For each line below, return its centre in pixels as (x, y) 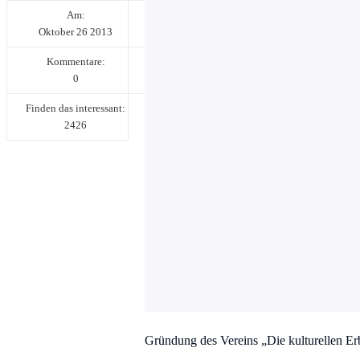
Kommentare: (76, 61)
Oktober (57, 31)
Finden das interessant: (76, 108)
